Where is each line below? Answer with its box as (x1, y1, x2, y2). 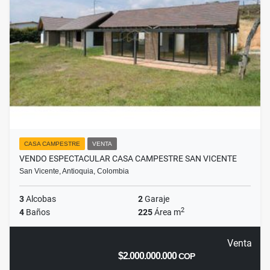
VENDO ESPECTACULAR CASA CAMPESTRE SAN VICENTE (19, 154, 237, 164)
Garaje (143, 194, 169, 204)
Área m (152, 207, 181, 218)
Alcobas (24, 194, 56, 204)
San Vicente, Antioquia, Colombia (19, 167, 129, 176)
